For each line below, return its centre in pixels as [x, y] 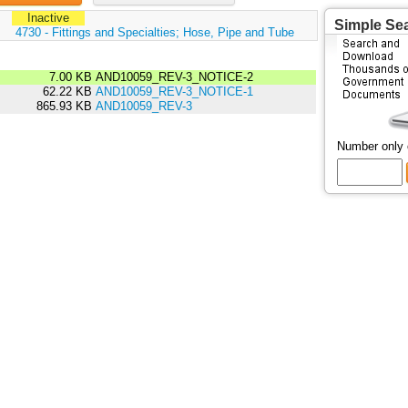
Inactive [48, 18]
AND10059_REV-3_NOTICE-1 [174, 92]
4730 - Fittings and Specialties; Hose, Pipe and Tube [154, 33]
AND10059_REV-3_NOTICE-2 [172, 77]
